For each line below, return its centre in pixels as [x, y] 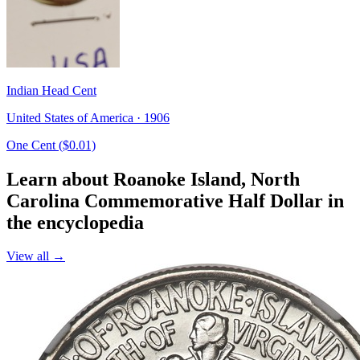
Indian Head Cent [51, 90]
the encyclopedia [75, 222]
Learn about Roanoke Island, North [153, 179]
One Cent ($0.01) [51, 145]
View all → [36, 256]
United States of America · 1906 [88, 117]
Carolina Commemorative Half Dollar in [175, 200]
